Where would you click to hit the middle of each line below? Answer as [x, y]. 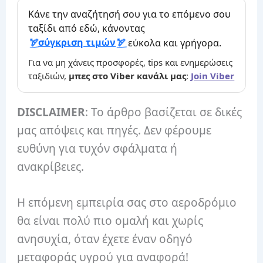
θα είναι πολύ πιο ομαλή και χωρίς [110, 221]
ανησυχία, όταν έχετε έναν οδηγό [105, 239]
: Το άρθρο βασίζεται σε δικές [164, 112]
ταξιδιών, [49, 75]
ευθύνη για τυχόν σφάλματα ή [97, 148]
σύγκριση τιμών [77, 43]
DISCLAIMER [51, 112]
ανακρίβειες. [51, 166]
